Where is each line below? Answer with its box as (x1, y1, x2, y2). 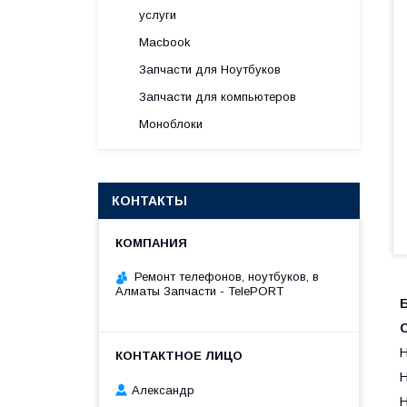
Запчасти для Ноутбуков (139, 63, 281, 76)
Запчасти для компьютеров (139, 90, 296, 104)
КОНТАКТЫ (112, 194, 187, 208)
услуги (139, 8, 176, 22)
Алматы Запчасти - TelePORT (115, 284, 283, 298)
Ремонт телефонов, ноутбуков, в (134, 270, 319, 283)
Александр (132, 382, 194, 397)
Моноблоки (139, 117, 203, 131)
